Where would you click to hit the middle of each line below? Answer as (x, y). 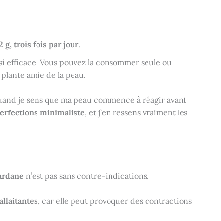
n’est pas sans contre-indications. (86, 175)
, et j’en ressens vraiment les (136, 113)
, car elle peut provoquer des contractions (115, 201)
